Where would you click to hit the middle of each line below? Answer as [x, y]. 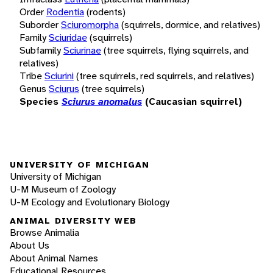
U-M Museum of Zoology [63, 189]
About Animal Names [54, 258]
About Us [30, 246]
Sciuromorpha [90, 24]
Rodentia [65, 12]
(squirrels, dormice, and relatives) [191, 24]
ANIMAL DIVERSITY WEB [73, 221]
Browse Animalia [44, 233]
